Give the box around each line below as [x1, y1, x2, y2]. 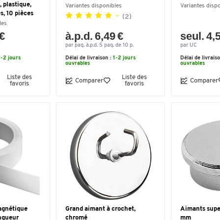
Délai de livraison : [65, 55, 113, 61]
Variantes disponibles [65, 3, 122, 9]
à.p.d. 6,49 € [65, 30, 124, 42]
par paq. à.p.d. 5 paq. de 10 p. [65, 43, 134, 48]
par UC [180, 43, 197, 48]
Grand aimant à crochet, [65, 206, 136, 212]
